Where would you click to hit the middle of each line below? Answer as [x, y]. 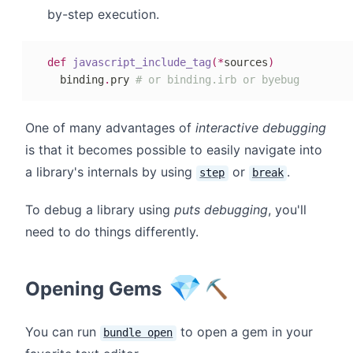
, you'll [287, 210]
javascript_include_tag [142, 63]
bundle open [138, 333]
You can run [63, 332]
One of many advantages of [110, 128]
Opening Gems [96, 289]
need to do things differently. [112, 232]
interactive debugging [261, 128]
